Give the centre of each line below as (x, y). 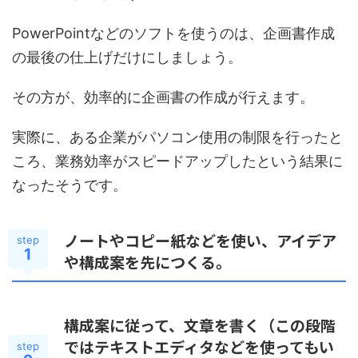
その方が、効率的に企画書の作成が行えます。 (163, 97)
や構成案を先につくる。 (147, 262)
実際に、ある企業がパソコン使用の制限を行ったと (177, 137)
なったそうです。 (70, 185)
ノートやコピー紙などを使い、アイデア (200, 241)
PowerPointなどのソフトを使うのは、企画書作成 (173, 34)
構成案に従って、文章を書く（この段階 (200, 325)
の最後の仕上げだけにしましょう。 (127, 58)
